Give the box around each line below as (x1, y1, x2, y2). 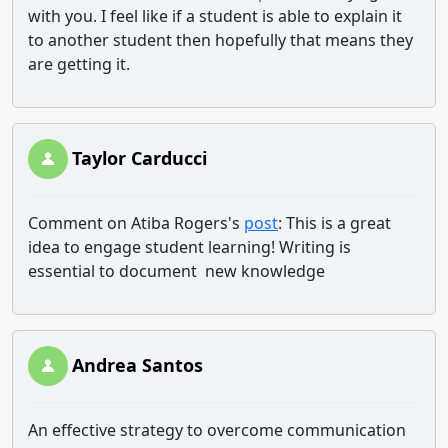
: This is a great (278, 212, 391, 234)
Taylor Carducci (72, 146, 207, 170)
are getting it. (28, 53, 130, 75)
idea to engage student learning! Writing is (28, 236, 351, 258)
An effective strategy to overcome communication (28, 419, 406, 441)
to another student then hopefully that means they (28, 29, 413, 51)
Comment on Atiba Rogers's (28, 212, 244, 234)
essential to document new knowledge (28, 260, 325, 282)
